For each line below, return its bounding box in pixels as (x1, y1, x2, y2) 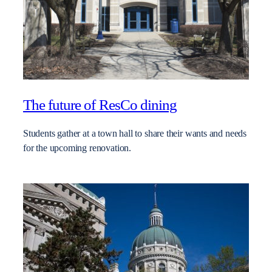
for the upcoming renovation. (23, 142, 131, 154)
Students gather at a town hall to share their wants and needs (23, 127, 247, 139)
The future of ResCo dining (23, 96, 177, 113)
